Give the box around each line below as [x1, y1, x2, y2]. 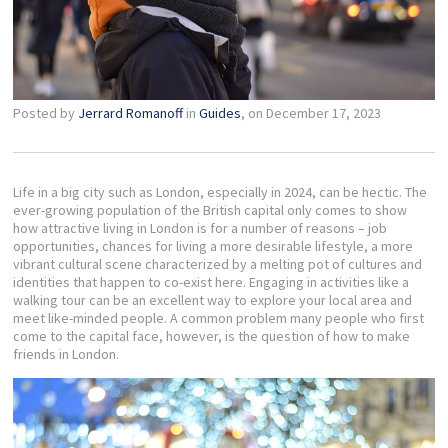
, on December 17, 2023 [241, 103, 382, 122]
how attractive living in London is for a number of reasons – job [13, 218, 388, 237]
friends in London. [13, 344, 120, 363]
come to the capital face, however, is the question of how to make [13, 326, 411, 345]
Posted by [13, 103, 79, 122]
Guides [199, 103, 242, 122]
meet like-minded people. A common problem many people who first [13, 308, 425, 327]
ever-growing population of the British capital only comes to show [13, 200, 408, 219]
